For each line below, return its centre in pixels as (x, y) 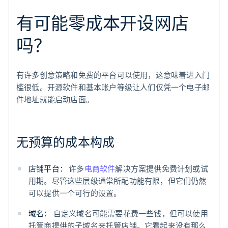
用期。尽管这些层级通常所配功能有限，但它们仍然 (118, 181)
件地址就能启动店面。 (55, 99)
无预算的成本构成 (65, 142)
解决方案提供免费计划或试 (162, 169)
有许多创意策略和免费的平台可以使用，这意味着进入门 (113, 75)
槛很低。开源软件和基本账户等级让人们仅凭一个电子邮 (113, 87)
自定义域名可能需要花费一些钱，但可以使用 (130, 213)
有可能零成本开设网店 (103, 23)
